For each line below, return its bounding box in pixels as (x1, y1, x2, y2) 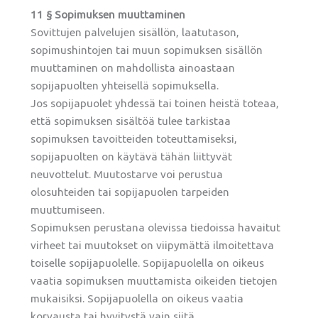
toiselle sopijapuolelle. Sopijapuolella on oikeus (31, 257, 265, 270)
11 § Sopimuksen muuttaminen (31, 9, 186, 21)
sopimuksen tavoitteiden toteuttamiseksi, (31, 133, 238, 146)
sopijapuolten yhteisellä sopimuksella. (31, 79, 219, 92)
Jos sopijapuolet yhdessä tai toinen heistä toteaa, (31, 97, 280, 110)
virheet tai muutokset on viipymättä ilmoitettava (31, 239, 275, 252)
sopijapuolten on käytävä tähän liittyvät (31, 150, 233, 163)
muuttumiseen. (31, 204, 105, 216)
